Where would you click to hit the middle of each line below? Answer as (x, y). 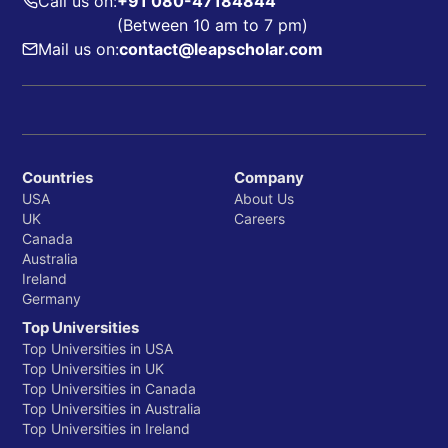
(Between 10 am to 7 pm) (212, 25)
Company (269, 178)
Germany (51, 299)
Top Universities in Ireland (106, 429)
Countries (57, 178)
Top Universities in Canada (109, 389)
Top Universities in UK (93, 369)
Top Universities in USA (97, 349)
